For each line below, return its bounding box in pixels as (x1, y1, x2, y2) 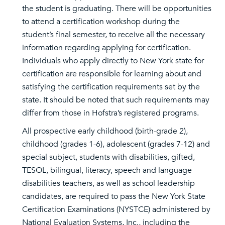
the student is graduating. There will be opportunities (22, 3, 211, 14)
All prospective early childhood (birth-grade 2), (22, 126, 188, 137)
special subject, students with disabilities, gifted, (22, 152, 195, 163)
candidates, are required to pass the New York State (22, 191, 205, 202)
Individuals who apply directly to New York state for (22, 55, 204, 66)
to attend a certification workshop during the (22, 16, 180, 27)
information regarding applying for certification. (22, 42, 191, 53)
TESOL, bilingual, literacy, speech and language (22, 165, 192, 176)
